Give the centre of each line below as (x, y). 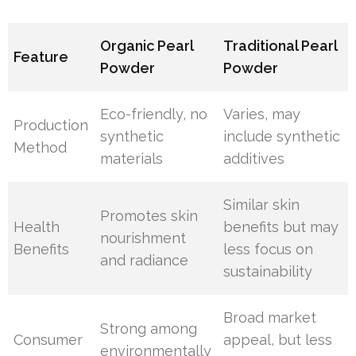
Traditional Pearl (281, 46)
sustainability (268, 271)
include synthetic (282, 136)
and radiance (145, 260)
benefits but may (281, 227)
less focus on (269, 249)
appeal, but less (278, 340)
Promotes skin (149, 216)
